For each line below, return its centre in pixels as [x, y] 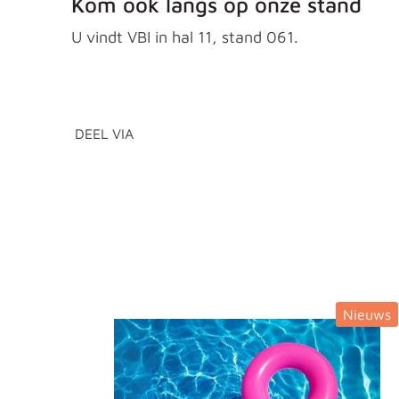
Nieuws [367, 314]
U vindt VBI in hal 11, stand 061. [185, 37]
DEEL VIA [104, 134]
